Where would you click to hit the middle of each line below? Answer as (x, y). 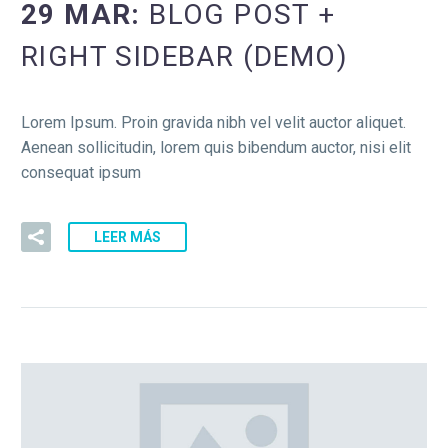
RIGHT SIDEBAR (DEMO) (184, 56)
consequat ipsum (81, 172)
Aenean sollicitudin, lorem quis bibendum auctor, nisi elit (216, 147)
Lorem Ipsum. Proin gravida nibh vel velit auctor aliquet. (213, 122)
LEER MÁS (127, 237)
